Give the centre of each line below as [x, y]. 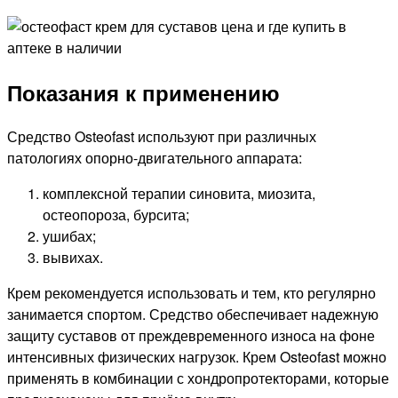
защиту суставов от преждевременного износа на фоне [191, 336]
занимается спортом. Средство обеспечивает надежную [193, 314]
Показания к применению [143, 93]
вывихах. [73, 258]
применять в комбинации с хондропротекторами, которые [198, 378]
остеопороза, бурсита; [116, 215]
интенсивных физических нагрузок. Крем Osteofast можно [197, 357]
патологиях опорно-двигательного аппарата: [155, 158]
